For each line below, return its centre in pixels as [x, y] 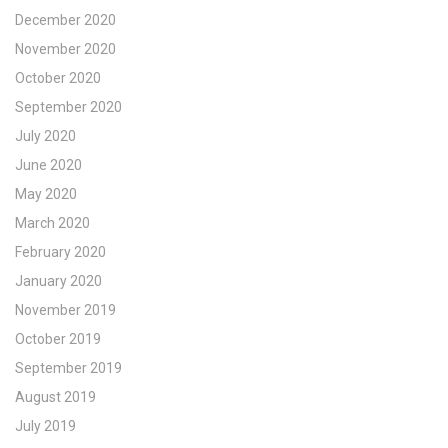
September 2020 [68, 107]
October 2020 [58, 78]
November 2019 [65, 310]
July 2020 [45, 136]
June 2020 [48, 165]
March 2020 [52, 223]
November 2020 [65, 49]
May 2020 [46, 194]
